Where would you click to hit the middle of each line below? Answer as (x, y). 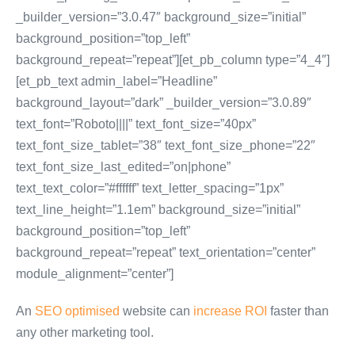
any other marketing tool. (85, 332)
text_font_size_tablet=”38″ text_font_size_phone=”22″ (166, 145)
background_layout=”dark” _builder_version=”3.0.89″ (164, 103)
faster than (300, 311)
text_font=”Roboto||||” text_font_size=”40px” (136, 124)
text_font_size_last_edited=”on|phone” (123, 167)
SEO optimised (77, 311)
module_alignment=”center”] (95, 274)
